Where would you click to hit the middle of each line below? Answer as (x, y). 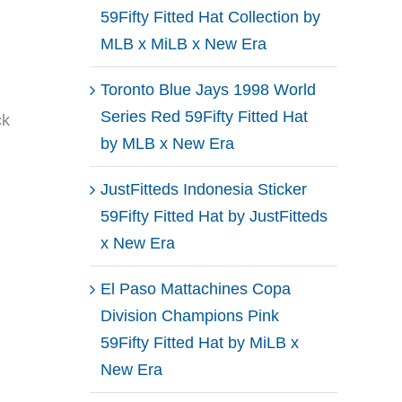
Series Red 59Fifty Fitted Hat (204, 116)
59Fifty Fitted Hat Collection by (210, 17)
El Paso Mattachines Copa (196, 288)
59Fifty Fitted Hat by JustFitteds (214, 216)
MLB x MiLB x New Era (184, 44)
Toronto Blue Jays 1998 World (208, 89)
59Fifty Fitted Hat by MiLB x (200, 342)
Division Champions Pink (190, 315)
